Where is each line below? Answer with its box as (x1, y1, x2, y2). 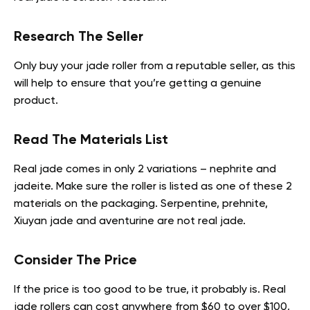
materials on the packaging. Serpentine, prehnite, (14, 199, 268, 210)
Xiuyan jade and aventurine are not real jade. (14, 216, 248, 228)
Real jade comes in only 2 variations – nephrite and (14, 164, 276, 176)
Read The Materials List (14, 134, 168, 148)
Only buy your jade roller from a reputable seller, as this (14, 61, 295, 73)
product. (14, 95, 58, 107)
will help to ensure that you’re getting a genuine (14, 78, 262, 90)
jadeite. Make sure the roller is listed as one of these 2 (14, 181, 292, 193)
